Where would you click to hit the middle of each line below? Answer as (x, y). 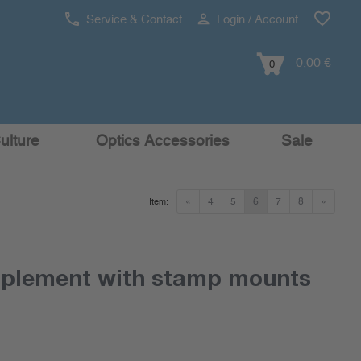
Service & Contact (133, 20)
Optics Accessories (163, 141)
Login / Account (256, 20)
